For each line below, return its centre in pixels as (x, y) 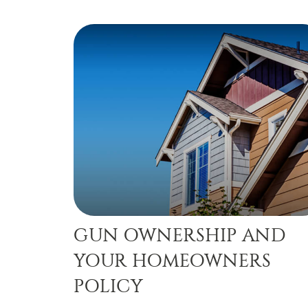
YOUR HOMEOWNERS (172, 261)
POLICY (108, 286)
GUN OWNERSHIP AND (180, 235)
